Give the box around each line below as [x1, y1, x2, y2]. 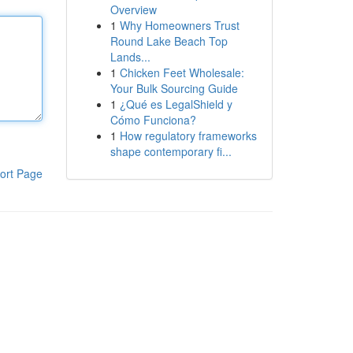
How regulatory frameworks [119, 128, 257, 143]
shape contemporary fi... [110, 143, 232, 159]
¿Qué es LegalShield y [119, 96, 232, 112]
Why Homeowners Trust [119, 17, 240, 33]
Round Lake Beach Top [110, 33, 228, 49]
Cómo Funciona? [110, 112, 196, 128]
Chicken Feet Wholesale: [119, 65, 244, 80]
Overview [110, 2, 157, 17]
